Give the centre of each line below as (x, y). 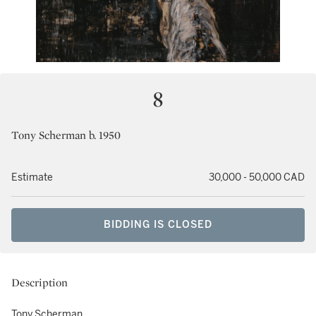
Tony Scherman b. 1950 (66, 135)
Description (39, 282)
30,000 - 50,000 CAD (257, 177)
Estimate (32, 177)
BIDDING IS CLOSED (158, 225)
